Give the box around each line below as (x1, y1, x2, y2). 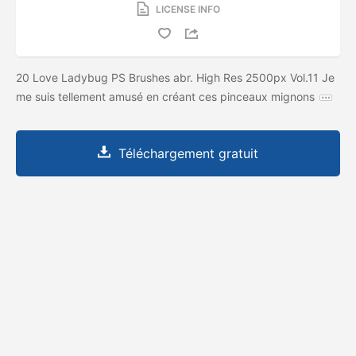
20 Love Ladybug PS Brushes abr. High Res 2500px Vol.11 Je (16, 70, 335, 84)
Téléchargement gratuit (118, 145, 258, 161)
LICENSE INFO (155, 2, 220, 15)
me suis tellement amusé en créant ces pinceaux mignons (16, 89, 315, 103)
